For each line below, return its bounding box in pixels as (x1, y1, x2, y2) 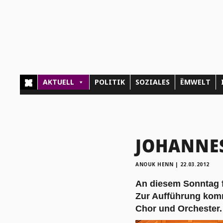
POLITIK (95, 77, 125, 87)
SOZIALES (135, 77, 170, 87)
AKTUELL (43, 77, 75, 87)
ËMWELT (180, 77, 211, 87)
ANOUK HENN (135, 160, 173, 168)
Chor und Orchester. (135, 203, 222, 214)
